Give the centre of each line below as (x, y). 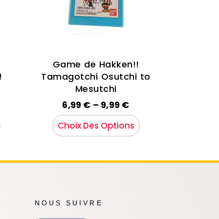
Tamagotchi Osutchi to (96, 77)
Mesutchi (96, 89)
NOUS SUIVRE (69, 203)
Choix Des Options (96, 126)
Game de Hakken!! (96, 65)
